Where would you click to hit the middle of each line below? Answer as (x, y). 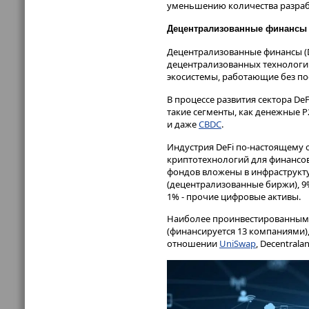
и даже (183, 124)
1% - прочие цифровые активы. (234, 196)
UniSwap (238, 244)
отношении (193, 244)
